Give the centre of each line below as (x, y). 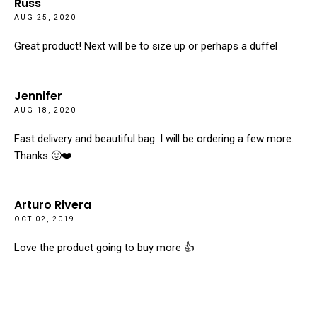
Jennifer (38, 96)
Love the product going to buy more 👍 (104, 248)
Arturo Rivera (53, 205)
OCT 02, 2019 (45, 219)
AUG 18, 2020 (45, 110)
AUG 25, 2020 (45, 18)
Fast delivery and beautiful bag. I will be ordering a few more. (154, 138)
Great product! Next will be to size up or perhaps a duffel (146, 46)
